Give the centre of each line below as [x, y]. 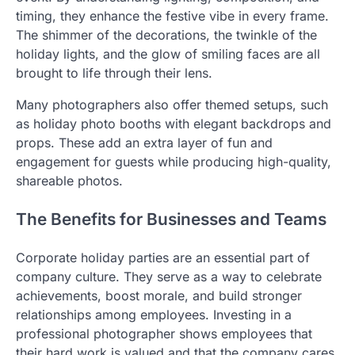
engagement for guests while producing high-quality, [174, 162]
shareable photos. [69, 181]
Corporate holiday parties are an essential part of [163, 257]
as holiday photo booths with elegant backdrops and [174, 124]
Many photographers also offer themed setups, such [172, 105]
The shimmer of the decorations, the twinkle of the [166, 35]
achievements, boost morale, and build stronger [159, 295]
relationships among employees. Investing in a [154, 314]
